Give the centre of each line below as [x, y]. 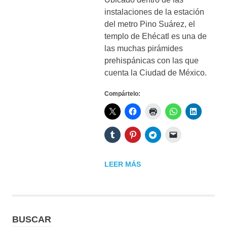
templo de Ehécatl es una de [155, 36]
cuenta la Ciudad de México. [155, 72]
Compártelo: [122, 93]
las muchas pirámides [143, 48]
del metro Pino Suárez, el [149, 24]
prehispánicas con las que [151, 60]
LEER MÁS [122, 164]
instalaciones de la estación [154, 12]
